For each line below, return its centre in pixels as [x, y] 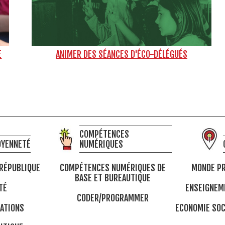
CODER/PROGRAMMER [113, 198]
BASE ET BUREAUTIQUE [113, 178]
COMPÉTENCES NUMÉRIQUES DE [113, 168]
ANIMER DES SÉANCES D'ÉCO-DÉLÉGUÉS [121, 54]
